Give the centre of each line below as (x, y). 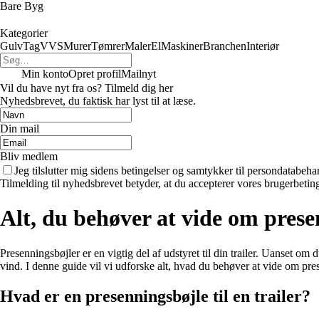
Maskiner (182, 46)
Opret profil (95, 74)
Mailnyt (138, 74)
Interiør (263, 46)
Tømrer (108, 46)
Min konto (45, 74)
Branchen (225, 46)
